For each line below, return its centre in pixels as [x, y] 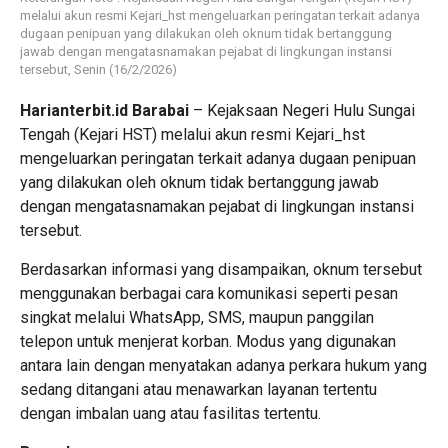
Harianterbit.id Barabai [104, 110]
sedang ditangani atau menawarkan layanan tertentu [198, 389]
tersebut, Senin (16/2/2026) [98, 69]
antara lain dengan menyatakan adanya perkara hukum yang [223, 365]
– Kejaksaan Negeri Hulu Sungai [302, 110]
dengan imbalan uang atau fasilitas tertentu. [170, 413]
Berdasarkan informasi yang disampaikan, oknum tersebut [221, 269]
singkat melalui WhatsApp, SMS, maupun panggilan [197, 317]
